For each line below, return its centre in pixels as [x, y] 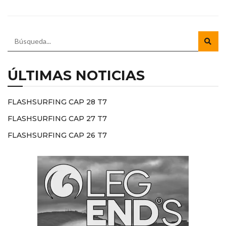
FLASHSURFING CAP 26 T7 [57, 135]
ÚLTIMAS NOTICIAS [76, 75]
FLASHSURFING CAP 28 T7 [57, 102]
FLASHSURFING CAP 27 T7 [57, 118]
